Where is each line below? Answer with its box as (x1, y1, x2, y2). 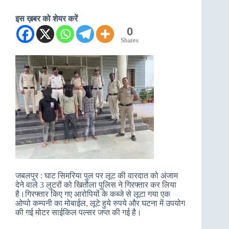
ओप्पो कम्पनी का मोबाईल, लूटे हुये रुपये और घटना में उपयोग (15, 199, 185, 208)
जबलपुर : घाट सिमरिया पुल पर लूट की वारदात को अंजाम (15, 171, 178, 180)
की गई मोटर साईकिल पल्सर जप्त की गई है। (15, 208, 142, 217)
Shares (121, 36, 139, 44)
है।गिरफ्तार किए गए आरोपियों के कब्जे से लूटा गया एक (15, 190, 170, 198)
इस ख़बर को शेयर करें (15, 14, 78, 23)
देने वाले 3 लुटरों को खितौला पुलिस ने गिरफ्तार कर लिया (15, 180, 176, 189)
